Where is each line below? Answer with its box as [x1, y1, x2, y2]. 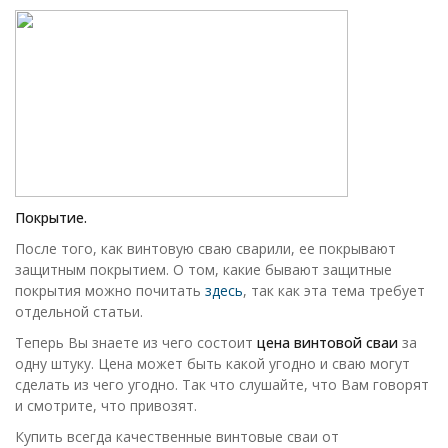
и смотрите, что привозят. [15, 396, 197, 415]
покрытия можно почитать [15, 281, 205, 300]
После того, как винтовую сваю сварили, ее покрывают [15, 239, 396, 258]
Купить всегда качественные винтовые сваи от [15, 427, 339, 446]
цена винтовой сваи [257, 333, 398, 352]
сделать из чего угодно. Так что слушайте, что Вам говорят [15, 375, 429, 394]
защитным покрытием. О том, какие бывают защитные [15, 260, 392, 279]
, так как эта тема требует [243, 281, 425, 300]
